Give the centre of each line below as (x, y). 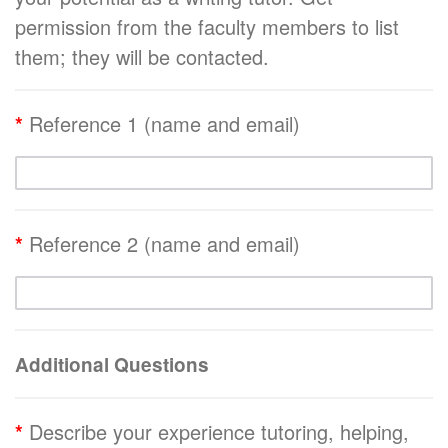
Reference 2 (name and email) (164, 243)
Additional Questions (112, 364)
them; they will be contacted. (142, 56)
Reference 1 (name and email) (164, 123)
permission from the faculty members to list (207, 26)
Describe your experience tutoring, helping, (219, 431)
